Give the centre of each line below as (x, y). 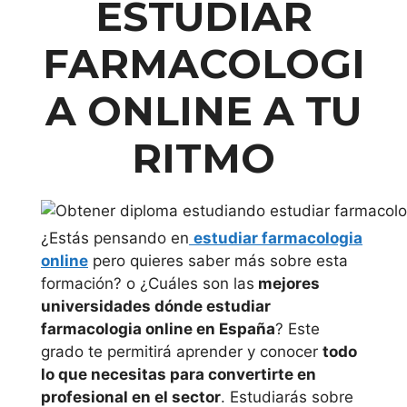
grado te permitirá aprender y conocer (182, 352)
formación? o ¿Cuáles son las (148, 283)
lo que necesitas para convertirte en (179, 374)
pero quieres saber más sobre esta (218, 261)
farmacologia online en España (158, 329)
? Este (298, 329)
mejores (287, 283)
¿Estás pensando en (115, 238)
